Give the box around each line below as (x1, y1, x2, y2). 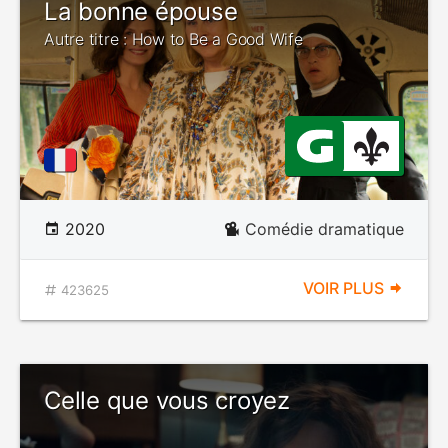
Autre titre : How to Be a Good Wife (44, 29, 303, 49)
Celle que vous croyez (44, 386, 290, 415)
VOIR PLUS (303, 278, 388, 298)
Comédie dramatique (245, 219, 404, 239)
